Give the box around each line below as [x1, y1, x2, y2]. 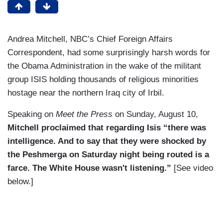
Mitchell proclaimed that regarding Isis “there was [7, 123, 206, 133]
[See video [171, 163, 213, 173]
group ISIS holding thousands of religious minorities [7, 75, 199, 85]
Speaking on [7, 110, 56, 119]
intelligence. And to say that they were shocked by [7, 136, 206, 146]
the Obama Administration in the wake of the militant [7, 61, 201, 71]
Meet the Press [56, 110, 112, 119]
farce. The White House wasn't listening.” [7, 163, 171, 173]
